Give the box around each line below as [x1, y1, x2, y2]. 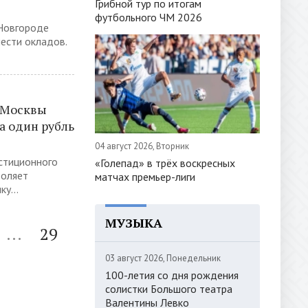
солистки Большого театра [105, 281, 232, 296]
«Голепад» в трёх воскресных [95, 155, 235, 170]
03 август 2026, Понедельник [105, 252, 221, 264]
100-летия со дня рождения [105, 267, 239, 282]
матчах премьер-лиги [95, 169, 195, 184]
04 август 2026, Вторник [95, 140, 189, 152]
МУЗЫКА [105, 214, 162, 231]
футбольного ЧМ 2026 [95, 10, 202, 24]
